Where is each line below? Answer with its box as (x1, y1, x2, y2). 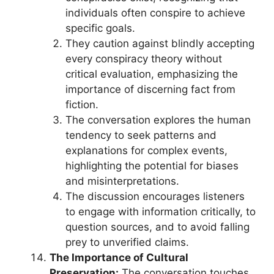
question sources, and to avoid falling (65, 221, 250, 233)
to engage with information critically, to (65, 206, 256, 218)
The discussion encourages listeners (65, 190, 245, 202)
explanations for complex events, (65, 144, 228, 157)
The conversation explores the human (65, 114, 251, 126)
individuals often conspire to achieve (65, 7, 245, 19)
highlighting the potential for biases (65, 160, 239, 172)
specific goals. (65, 22, 135, 34)
